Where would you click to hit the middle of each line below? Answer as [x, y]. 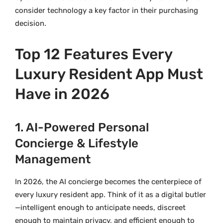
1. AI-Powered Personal [82, 128]
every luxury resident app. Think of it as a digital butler [111, 195]
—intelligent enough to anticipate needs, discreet [100, 208]
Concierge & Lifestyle [77, 144]
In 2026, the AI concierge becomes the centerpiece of [108, 182]
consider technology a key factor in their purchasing [107, 11]
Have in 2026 [62, 94]
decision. [31, 24]
